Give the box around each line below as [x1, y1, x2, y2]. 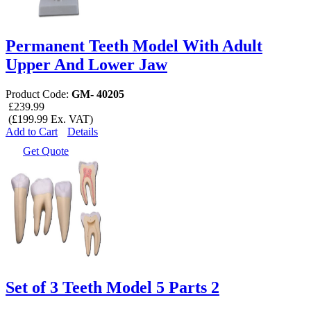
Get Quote [23, 144, 69, 157]
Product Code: [6, 87, 72, 100]
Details [67, 125, 98, 137]
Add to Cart [6, 125, 58, 137]
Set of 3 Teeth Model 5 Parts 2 [6, 278, 219, 296]
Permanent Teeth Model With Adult [6, 36, 262, 55]
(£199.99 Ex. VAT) [6, 112, 93, 125]
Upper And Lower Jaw [6, 55, 167, 74]
